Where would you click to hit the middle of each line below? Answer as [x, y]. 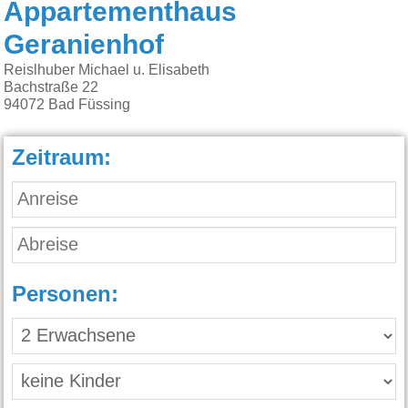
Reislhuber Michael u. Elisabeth [107, 71]
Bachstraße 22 [51, 88]
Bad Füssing [90, 105]
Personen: [66, 296]
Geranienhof [84, 46]
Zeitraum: [62, 159]
